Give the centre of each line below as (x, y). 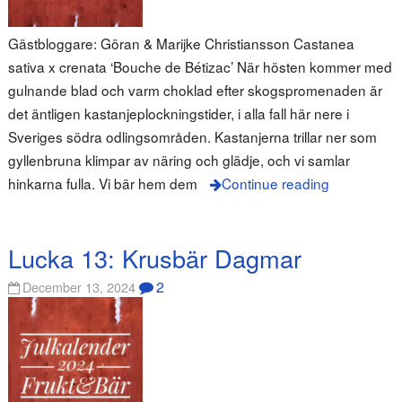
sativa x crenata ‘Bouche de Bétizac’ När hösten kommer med (200, 67)
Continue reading (275, 184)
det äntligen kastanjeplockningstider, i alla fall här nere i (178, 114)
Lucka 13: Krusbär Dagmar (154, 258)
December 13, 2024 (79, 287)
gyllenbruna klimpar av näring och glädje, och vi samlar (179, 160)
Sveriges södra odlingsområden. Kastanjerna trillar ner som (192, 137)
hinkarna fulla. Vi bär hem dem (102, 184)
